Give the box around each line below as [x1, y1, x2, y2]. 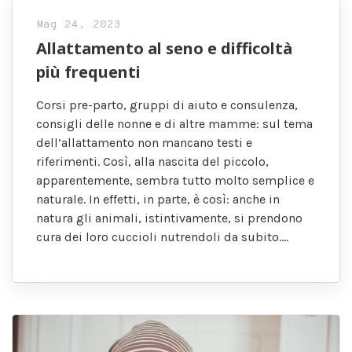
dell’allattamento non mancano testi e [36, 135, 252, 151]
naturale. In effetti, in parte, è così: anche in [36, 192, 280, 207]
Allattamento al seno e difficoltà [36, 38, 292, 60]
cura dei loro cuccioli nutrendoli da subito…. [36, 229, 288, 245]
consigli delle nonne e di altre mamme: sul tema [36, 116, 313, 132]
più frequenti [36, 61, 141, 83]
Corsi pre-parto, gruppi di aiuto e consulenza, [36, 97, 298, 113]
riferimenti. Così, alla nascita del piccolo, [36, 154, 269, 170]
